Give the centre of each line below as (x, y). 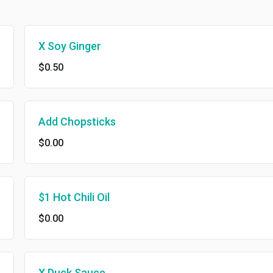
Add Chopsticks (66, 122)
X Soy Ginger (59, 46)
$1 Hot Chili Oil (63, 197)
